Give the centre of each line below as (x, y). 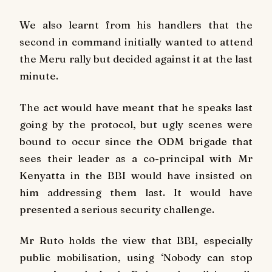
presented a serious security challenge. (117, 209)
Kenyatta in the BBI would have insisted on (136, 175)
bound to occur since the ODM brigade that (136, 141)
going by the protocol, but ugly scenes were (136, 124)
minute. (39, 75)
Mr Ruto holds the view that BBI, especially (136, 240)
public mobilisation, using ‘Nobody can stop (136, 257)
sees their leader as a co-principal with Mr (136, 158)
